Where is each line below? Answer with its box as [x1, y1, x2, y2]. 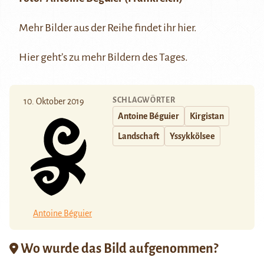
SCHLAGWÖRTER [113, 95, 176, 104]
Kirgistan [190, 111, 224, 121]
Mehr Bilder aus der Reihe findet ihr [19, 21, 177, 34]
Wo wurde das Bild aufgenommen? [18, 242, 218, 256]
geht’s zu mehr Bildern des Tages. [39, 51, 188, 63]
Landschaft [118, 131, 159, 141]
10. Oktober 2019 [24, 96, 84, 106]
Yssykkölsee [170, 131, 215, 141]
